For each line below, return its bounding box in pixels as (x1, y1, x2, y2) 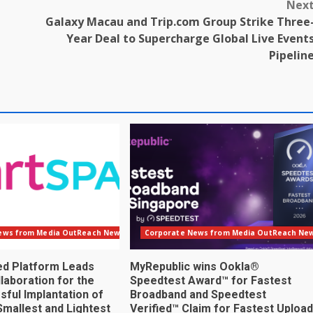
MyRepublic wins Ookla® (129, 259, 259, 273)
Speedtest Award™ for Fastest (129, 273, 291, 287)
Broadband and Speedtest (129, 287, 266, 301)
